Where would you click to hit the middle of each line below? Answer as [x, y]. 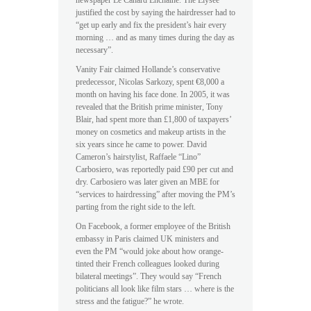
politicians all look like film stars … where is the [155, 289]
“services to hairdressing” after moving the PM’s [155, 195]
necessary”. [94, 50]
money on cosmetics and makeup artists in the [151, 132]
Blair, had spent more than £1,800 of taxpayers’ [153, 120]
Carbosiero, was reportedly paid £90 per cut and [154, 170]
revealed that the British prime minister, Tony [149, 107]
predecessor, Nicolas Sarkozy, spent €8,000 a [150, 82]
